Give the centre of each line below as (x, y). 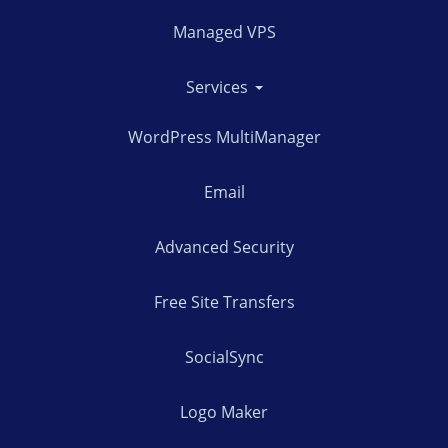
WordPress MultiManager (224, 136)
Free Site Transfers (224, 301)
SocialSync (224, 356)
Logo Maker (224, 411)
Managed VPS (224, 31)
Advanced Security (224, 246)
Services (218, 86)
